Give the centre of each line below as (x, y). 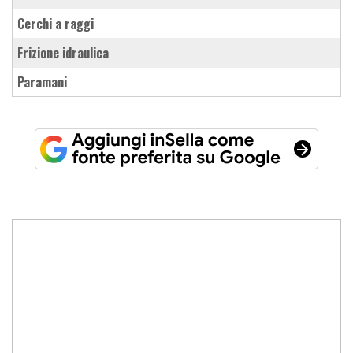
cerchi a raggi (59, 23)
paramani (45, 82)
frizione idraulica (66, 52)
